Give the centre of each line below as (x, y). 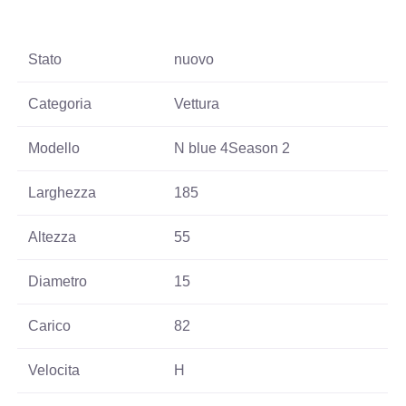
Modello (54, 148)
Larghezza (63, 192)
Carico (50, 325)
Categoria (60, 103)
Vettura (197, 103)
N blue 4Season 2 (232, 148)
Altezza (53, 237)
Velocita (54, 370)
